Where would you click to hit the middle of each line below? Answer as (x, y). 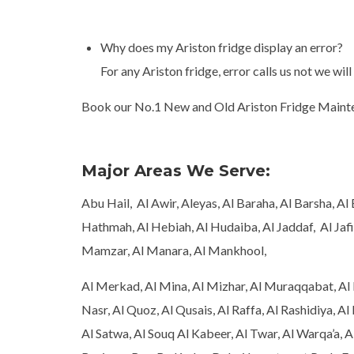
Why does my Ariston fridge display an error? (222, 47)
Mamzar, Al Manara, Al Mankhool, (174, 250)
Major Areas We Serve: (176, 170)
